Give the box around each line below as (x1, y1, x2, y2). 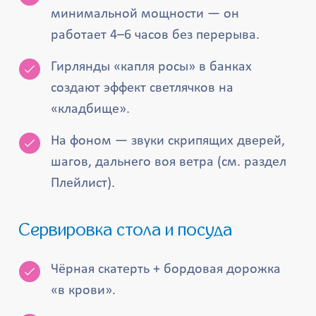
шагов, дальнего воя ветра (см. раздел (51, 155, 287, 169)
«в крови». (51, 284, 116, 298)
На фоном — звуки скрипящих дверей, (51, 134, 286, 148)
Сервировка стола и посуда (30, 221, 233, 239)
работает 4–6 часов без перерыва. (51, 28, 260, 42)
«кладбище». (51, 102, 130, 116)
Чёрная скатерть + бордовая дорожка (51, 262, 281, 276)
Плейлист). (51, 176, 116, 190)
